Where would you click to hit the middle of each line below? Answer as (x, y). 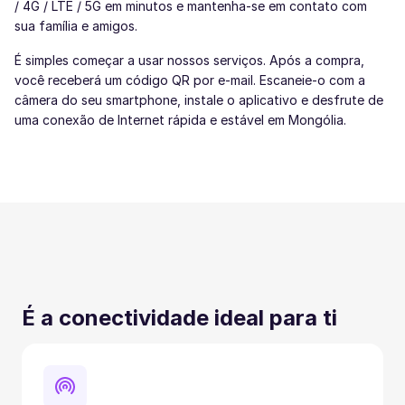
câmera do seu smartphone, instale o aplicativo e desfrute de (199, 100)
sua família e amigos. (76, 26)
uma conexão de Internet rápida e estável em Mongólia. (180, 120)
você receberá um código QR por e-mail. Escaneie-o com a (190, 80)
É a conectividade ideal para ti (179, 318)
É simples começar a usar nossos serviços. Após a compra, (189, 60)
